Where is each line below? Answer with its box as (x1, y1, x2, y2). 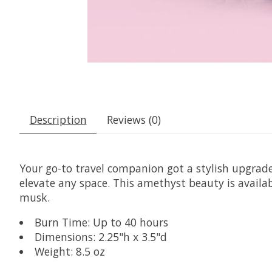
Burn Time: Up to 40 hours (34, 214, 168, 229)
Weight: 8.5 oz (34, 243, 105, 259)
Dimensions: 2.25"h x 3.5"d (34, 229, 167, 244)
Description (29, 112, 87, 127)
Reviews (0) (106, 112, 161, 127)
